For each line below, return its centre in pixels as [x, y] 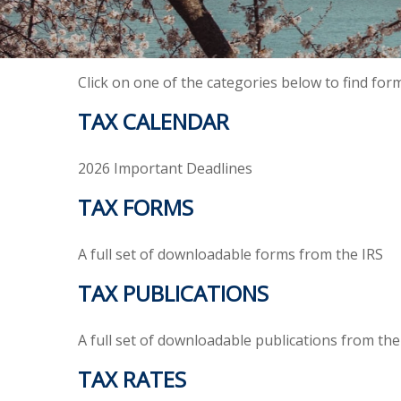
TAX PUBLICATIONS [173, 293]
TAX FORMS [136, 207]
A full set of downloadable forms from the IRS [230, 254]
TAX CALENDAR [154, 121]
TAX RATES [132, 379]
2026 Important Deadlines [165, 168]
